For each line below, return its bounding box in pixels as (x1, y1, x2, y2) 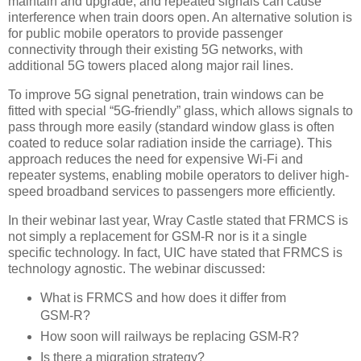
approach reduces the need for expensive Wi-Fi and (8, 151, 303, 166)
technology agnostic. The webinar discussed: (8, 261, 265, 276)
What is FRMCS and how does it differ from (39, 291, 286, 305)
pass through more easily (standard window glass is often (8, 119, 334, 134)
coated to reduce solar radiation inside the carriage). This (8, 135, 332, 150)
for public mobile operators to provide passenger (8, 26, 283, 40)
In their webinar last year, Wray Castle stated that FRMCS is (8, 213, 348, 227)
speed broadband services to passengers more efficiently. (8, 184, 335, 198)
